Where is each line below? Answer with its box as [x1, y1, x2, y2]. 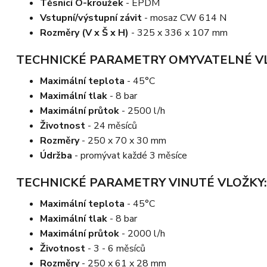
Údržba [40, 148, 72, 162]
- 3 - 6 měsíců [85, 241, 145, 255]
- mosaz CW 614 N [142, 11, 226, 24]
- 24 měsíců [85, 119, 137, 132]
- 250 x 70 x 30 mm [79, 133, 166, 147]
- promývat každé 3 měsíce [72, 148, 187, 162]
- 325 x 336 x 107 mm [129, 26, 228, 39]
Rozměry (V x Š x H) [40, 26, 129, 39]
